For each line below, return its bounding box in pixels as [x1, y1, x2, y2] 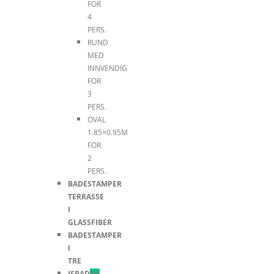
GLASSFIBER [68, 217, 112, 228]
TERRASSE [68, 191, 104, 202]
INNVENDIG [87, 63, 127, 73]
